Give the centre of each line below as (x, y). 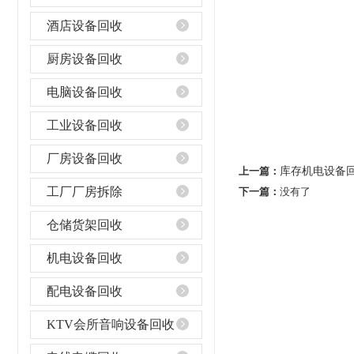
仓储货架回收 (85, 225)
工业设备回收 (85, 125)
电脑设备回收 (85, 92)
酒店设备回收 (85, 26)
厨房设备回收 (85, 59)
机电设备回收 (85, 258)
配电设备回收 (85, 291)
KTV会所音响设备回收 (111, 324)
